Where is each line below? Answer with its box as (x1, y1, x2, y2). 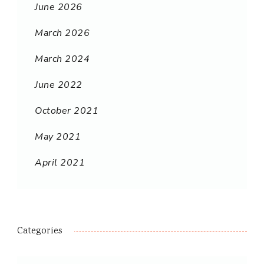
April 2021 (35, 156, 85, 170)
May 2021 (35, 130, 81, 144)
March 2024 (35, 52, 90, 66)
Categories (17, 225, 62, 239)
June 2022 (35, 78, 82, 92)
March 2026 (35, 27, 90, 40)
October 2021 (35, 104, 98, 118)
